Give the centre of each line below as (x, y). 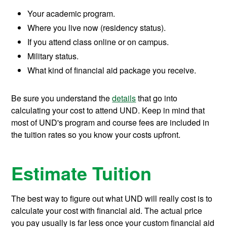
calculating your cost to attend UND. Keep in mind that (108, 110)
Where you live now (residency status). (97, 28)
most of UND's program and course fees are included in (110, 123)
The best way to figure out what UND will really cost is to (112, 199)
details (124, 98)
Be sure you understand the (62, 98)
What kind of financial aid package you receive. (112, 70)
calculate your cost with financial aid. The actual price (107, 211)
